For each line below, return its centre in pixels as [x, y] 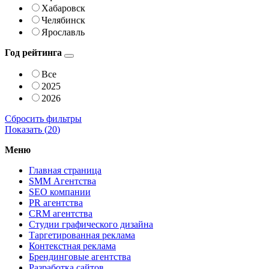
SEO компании [60, 192]
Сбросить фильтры [43, 118]
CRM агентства [61, 213]
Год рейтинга [33, 52]
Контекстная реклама [72, 246]
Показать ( [26, 129]
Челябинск [63, 20]
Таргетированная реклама [82, 235]
